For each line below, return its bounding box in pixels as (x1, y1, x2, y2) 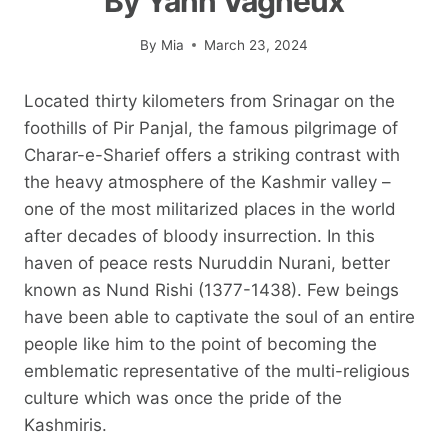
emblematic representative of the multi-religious (24, 360, 410, 381)
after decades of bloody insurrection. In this (24, 225, 375, 246)
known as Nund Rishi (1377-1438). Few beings (24, 279, 399, 300)
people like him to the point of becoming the (24, 333, 377, 354)
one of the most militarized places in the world (24, 198, 396, 219)
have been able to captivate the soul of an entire (24, 306, 415, 327)
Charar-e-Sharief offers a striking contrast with (24, 144, 400, 165)
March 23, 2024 (203, 36, 308, 53)
